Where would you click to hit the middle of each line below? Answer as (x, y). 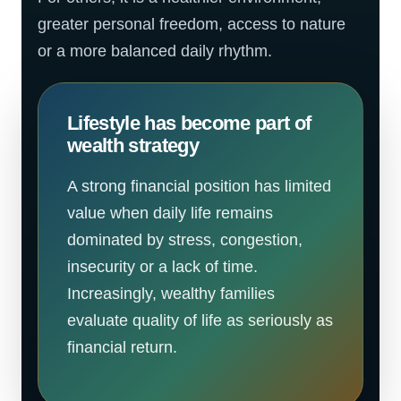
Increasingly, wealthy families (171, 294)
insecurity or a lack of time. (162, 267)
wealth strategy (133, 145)
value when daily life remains (170, 213)
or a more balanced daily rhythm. (155, 51)
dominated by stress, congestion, (185, 240)
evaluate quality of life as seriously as (200, 320)
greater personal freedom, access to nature (192, 24)
